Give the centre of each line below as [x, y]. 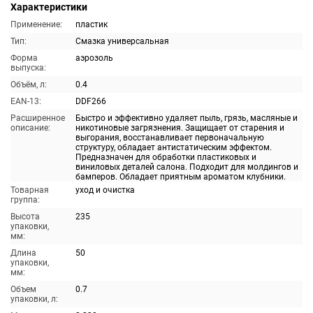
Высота [25, 217]
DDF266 [91, 101]
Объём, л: [29, 85]
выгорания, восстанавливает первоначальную [170, 138]
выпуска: [28, 68]
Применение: [36, 24]
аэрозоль [94, 58]
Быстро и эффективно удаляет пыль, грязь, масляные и [187, 118]
